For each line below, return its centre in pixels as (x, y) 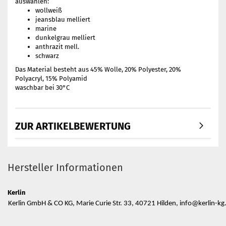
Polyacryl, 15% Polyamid (51, 78)
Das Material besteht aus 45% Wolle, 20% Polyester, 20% (98, 69)
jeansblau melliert (63, 19)
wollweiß (49, 10)
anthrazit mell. (57, 47)
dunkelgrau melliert (65, 38)
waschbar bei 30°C (42, 88)
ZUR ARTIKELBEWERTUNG (73, 126)
